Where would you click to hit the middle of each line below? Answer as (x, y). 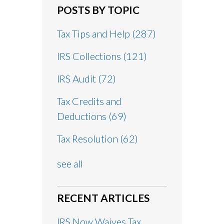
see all (70, 164)
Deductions (83, 116)
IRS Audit (77, 79)
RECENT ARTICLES (103, 198)
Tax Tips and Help (94, 34)
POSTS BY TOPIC (98, 10)
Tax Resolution (88, 139)
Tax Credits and (89, 101)
